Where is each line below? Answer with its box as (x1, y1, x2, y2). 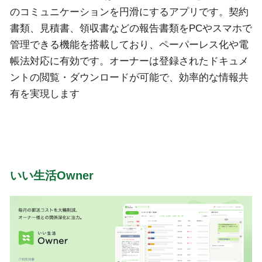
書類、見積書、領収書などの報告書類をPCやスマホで (9, 22, 252, 34)
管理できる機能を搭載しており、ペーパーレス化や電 (9, 39, 249, 50)
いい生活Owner (9, 168, 94, 182)
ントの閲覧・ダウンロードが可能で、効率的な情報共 (9, 71, 249, 83)
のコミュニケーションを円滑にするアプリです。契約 (9, 6, 249, 18)
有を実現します (9, 88, 80, 99)
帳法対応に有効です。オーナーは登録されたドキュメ (9, 55, 249, 67)
